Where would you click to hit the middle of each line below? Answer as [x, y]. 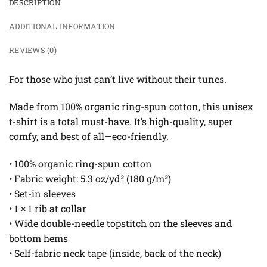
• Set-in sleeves [42, 194]
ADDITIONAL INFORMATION [62, 27]
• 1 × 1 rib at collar [48, 209]
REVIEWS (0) [33, 50]
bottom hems [38, 238]
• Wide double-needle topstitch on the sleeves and [121, 223]
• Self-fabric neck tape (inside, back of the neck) [115, 253]
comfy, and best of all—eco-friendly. [89, 136]
